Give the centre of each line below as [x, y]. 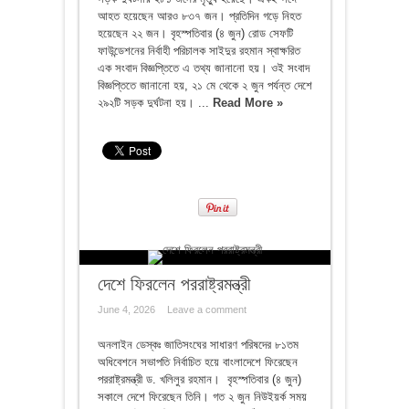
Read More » [247, 102]
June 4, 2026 [126, 309]
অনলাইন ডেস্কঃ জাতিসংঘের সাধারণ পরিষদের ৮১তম [198, 344]
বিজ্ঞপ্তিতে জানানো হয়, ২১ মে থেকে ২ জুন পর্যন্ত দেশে [204, 85]
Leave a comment [206, 309]
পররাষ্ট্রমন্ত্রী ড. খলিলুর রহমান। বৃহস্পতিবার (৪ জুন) [199, 379]
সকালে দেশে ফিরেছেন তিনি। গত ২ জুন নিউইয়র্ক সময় [202, 396]
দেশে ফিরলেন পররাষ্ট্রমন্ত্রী [174, 283]
